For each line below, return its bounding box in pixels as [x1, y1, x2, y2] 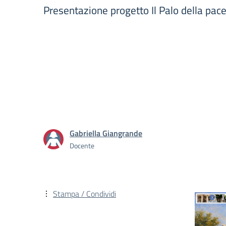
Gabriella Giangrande [70, 127, 142, 139]
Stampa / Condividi [53, 188, 116, 200]
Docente [70, 140, 94, 151]
